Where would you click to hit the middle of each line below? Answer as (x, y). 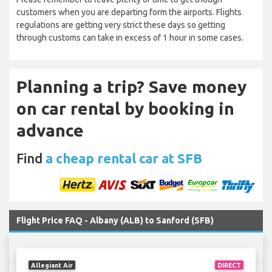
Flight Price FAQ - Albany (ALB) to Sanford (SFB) (115, 221)
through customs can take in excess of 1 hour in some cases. (130, 38)
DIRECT (229, 265)
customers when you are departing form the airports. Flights (129, 12)
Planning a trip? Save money (131, 87)
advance (50, 131)
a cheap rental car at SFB (124, 158)
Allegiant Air (52, 265)
